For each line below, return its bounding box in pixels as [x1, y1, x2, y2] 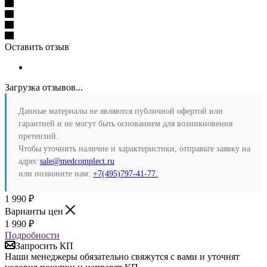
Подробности [5, 230, 60, 241]
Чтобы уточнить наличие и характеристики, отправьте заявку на [18, 144, 250, 154]
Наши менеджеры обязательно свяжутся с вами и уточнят [5, 252, 240, 262]
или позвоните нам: [18, 169, 93, 179]
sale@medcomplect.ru [40, 157, 114, 166]
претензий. [18, 132, 58, 141]
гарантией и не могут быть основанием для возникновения [18, 119, 232, 129]
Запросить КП [15, 241, 73, 252]
